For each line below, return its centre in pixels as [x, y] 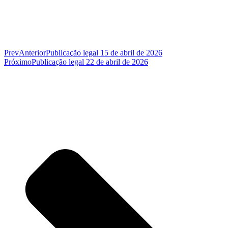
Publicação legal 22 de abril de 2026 [90, 62]
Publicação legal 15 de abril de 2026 [104, 53]
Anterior [32, 53]
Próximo [18, 62]
